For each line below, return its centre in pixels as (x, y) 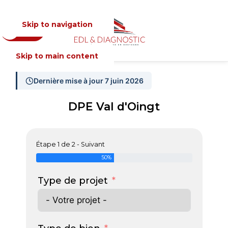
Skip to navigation (57, 24)
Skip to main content (57, 56)
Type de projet (73, 181)
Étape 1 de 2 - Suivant (70, 144)
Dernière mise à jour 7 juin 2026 (88, 81)
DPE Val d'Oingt (114, 106)
